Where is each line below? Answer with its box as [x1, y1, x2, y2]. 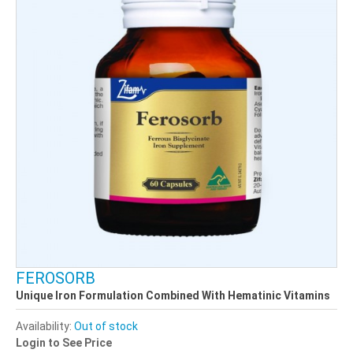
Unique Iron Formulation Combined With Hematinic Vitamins [16, 288, 330, 302]
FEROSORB [16, 268, 95, 288]
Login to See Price [16, 336, 112, 349]
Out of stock [74, 319, 138, 333]
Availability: [16, 319, 74, 333]
